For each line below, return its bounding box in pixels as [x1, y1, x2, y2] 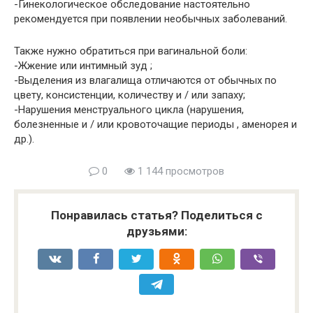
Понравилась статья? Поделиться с [50, 208, 263, 222]
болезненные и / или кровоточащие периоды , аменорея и [14, 118, 297, 131]
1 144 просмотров [135, 165, 224, 177]
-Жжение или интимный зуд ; [14, 59, 152, 72]
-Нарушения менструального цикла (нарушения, [14, 103, 244, 116]
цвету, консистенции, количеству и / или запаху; [14, 89, 245, 101]
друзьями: [126, 224, 187, 238]
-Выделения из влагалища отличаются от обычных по [14, 74, 277, 87]
